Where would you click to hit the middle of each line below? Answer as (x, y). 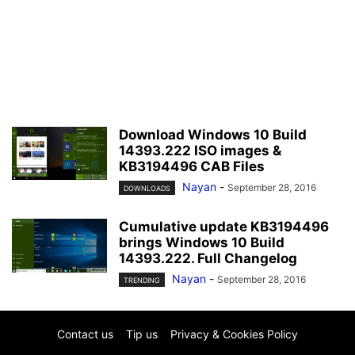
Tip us (142, 334)
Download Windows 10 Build (213, 135)
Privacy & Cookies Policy (234, 334)
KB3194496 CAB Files (192, 166)
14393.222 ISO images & (200, 151)
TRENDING (142, 281)
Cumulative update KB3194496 (224, 227)
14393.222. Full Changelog (208, 259)
